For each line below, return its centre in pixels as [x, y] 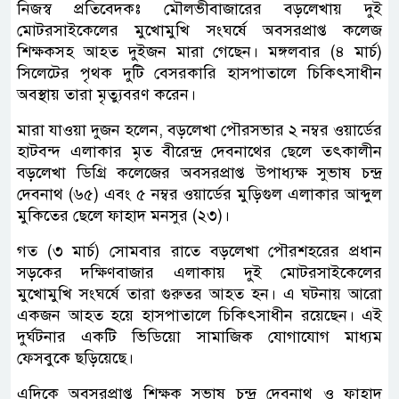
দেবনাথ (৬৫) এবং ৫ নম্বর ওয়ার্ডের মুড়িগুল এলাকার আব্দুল [199, 194]
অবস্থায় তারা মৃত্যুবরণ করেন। [106, 94]
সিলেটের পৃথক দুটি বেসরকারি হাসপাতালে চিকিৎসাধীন [199, 73]
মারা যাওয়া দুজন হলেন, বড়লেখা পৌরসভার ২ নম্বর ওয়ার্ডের [199, 130]
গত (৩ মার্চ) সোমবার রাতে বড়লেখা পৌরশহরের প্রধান [199, 251]
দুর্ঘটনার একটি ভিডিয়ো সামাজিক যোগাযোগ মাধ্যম [199, 336]
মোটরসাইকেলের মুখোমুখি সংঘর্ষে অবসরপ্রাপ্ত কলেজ [199, 30]
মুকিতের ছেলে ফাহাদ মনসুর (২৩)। [123, 215]
